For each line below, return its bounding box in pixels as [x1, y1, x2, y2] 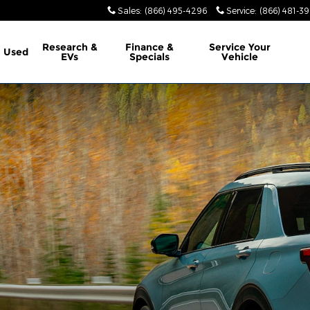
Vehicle [221, 51, 259, 63]
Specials [129, 51, 170, 63]
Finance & [125, 41, 174, 53]
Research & [42, 41, 98, 53]
